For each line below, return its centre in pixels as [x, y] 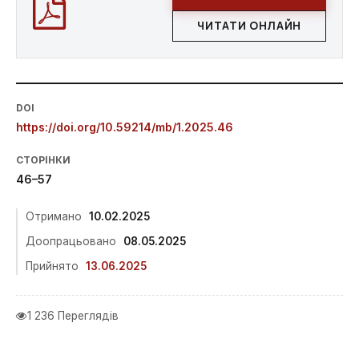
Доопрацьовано [71, 241]
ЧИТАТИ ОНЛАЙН [249, 26]
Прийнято [52, 266]
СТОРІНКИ [43, 160]
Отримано [54, 216]
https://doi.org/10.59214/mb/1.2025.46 [125, 127]
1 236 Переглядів [73, 316]
